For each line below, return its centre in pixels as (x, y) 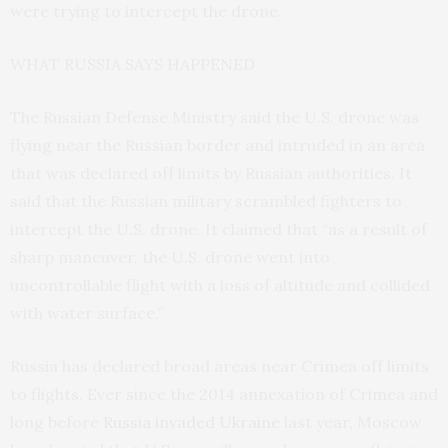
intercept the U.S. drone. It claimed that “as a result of (218, 229)
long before (56, 422)
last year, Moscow (351, 422)
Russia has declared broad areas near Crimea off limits (219, 366)
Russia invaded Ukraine (191, 422)
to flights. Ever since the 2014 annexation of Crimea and (224, 394)
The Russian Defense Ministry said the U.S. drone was (214, 117)
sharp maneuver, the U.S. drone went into (170, 257)
